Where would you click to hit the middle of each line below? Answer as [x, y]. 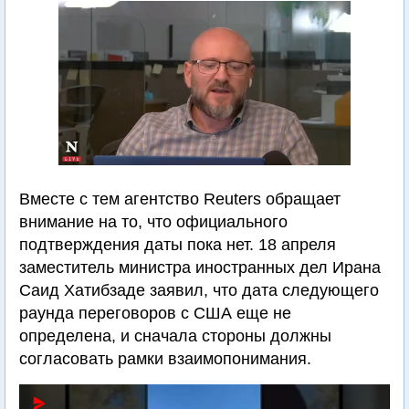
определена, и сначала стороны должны [175, 336]
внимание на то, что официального [153, 222]
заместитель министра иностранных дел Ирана [200, 267]
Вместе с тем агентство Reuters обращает [180, 199]
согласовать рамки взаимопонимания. [165, 359]
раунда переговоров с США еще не [155, 313]
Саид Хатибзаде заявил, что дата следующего [199, 290]
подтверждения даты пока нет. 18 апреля [178, 245]
